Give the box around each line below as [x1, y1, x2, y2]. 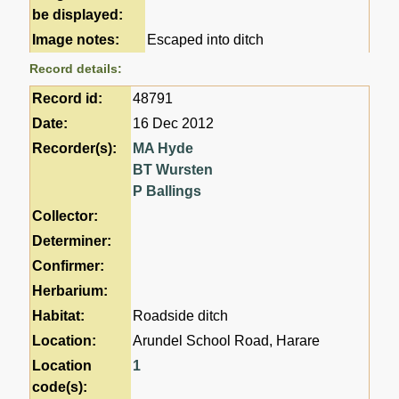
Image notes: [32, 32, 120, 48]
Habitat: [32, 308, 85, 324]
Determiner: [32, 233, 112, 249]
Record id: [32, 91, 103, 107]
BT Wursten [133, 162, 214, 178]
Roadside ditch [133, 308, 229, 324]
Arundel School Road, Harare [133, 333, 321, 349]
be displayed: [32, 7, 124, 23]
